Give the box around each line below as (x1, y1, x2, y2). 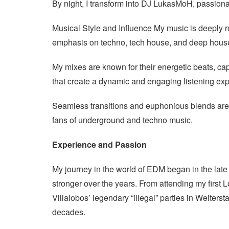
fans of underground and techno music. (52, 114, 195, 126)
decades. (52, 206, 87, 218)
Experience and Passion (52, 139, 147, 150)
